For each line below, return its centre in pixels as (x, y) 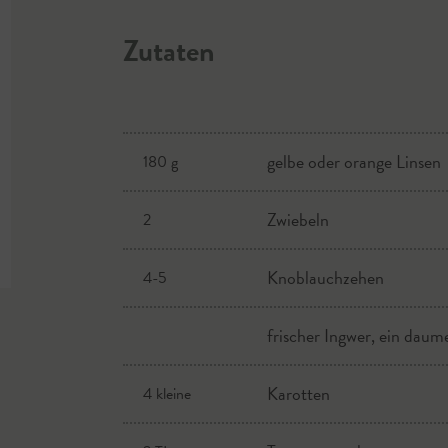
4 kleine (166, 394)
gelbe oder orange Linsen (354, 161)
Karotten (299, 393)
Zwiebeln (298, 219)
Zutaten (168, 51)
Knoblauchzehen (326, 277)
